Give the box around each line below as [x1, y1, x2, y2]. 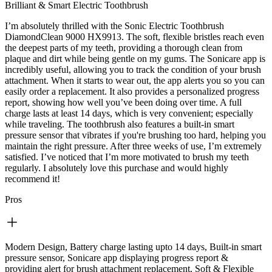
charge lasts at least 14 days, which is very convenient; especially [5, 107, 253, 118]
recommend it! [5, 173, 60, 184]
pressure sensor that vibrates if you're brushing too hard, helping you [5, 129, 266, 140]
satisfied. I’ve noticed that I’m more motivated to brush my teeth [5, 151, 249, 162]
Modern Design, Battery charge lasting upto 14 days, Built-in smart [5, 241, 262, 252]
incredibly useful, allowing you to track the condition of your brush [5, 64, 261, 75]
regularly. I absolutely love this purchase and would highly [5, 162, 228, 173]
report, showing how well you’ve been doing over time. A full [5, 97, 242, 107]
